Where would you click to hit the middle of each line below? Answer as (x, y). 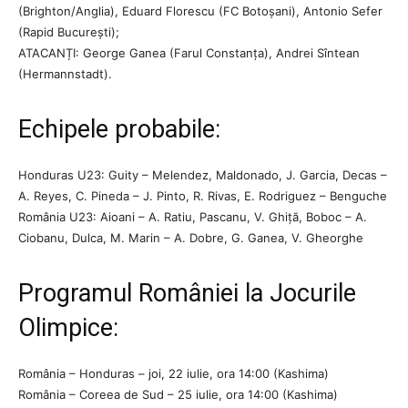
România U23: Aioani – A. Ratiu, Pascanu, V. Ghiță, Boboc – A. (193, 216)
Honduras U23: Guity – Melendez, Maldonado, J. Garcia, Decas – (203, 174)
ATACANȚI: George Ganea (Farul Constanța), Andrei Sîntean (189, 52)
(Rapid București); (69, 31)
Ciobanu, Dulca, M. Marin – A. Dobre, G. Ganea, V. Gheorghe (191, 237)
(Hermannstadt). (65, 73)
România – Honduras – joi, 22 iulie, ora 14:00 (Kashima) (173, 373)
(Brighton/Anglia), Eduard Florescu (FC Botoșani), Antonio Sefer (200, 10)
